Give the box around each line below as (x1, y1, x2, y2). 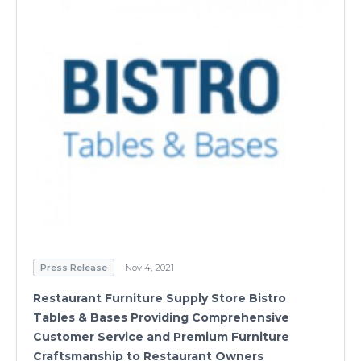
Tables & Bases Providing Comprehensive (33, 310, 289, 326)
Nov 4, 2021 (125, 262, 174, 274)
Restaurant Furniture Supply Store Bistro (33, 291, 286, 306)
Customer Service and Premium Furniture (33, 330, 289, 345)
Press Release (40, 262, 107, 274)
